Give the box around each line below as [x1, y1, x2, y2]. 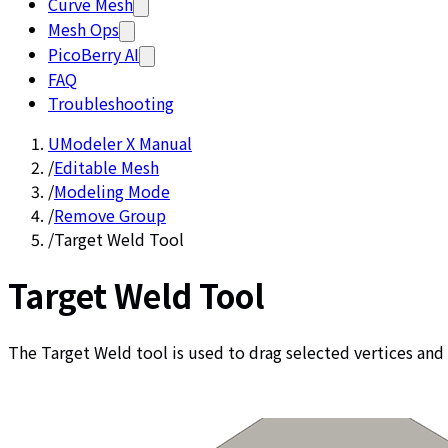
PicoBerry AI [48, 42, 139, 66]
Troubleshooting [48, 91, 174, 115]
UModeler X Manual [48, 131, 192, 155]
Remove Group [54, 203, 166, 227]
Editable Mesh [54, 155, 159, 179]
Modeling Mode [54, 179, 170, 203]
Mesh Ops [48, 17, 119, 41]
